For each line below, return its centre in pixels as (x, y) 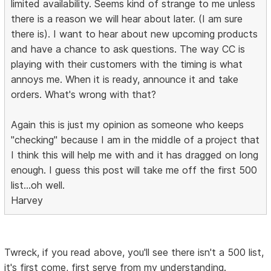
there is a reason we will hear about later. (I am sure (127, 19)
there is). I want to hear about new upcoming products (135, 34)
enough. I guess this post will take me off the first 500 (134, 170)
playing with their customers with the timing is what (127, 64)
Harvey (27, 201)
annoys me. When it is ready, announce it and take (125, 80)
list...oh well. (38, 185)
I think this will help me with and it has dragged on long (135, 155)
